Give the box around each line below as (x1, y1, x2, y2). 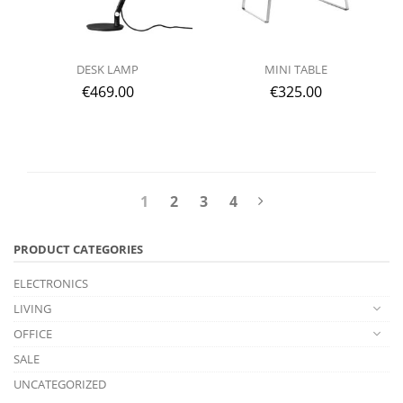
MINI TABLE (264, 61, 327, 77)
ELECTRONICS (13, 274, 88, 291)
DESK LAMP (76, 61, 139, 77)
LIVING (13, 300, 51, 317)
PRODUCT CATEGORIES (13, 240, 143, 257)
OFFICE (13, 325, 52, 342)
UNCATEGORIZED (13, 375, 106, 392)
